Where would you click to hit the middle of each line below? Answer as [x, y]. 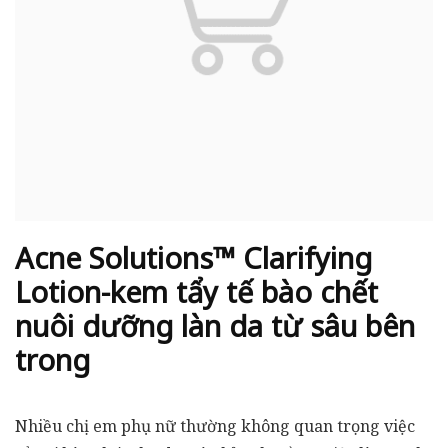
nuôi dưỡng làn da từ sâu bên [215, 325]
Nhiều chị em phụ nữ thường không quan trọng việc [215, 426]
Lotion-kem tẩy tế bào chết [196, 291]
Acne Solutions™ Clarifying [193, 257]
